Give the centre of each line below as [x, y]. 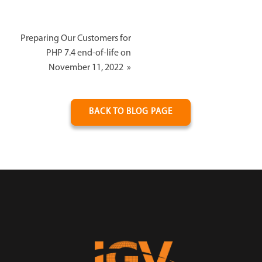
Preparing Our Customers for [75, 38]
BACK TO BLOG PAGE [131, 112]
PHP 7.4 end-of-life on [88, 53]
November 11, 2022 [87, 68]
